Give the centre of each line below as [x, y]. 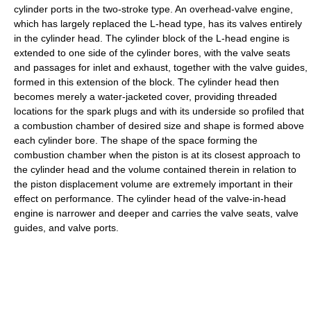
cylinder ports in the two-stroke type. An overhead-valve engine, [153, 9]
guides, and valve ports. [66, 228]
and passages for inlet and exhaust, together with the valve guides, [161, 67]
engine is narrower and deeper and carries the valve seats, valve [156, 213]
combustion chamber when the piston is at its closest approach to [157, 155]
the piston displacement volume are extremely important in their [153, 184]
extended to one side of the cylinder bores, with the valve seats [152, 53]
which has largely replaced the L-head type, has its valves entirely [158, 24]
